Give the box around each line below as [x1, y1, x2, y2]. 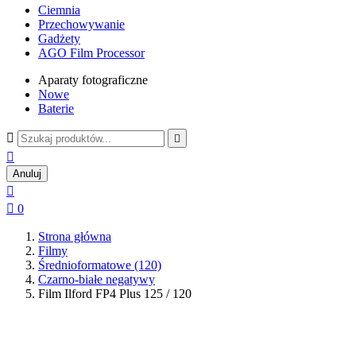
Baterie [38, 102, 74, 115]
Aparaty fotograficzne [38, 73, 148, 87]
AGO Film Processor [38, 46, 145, 60]
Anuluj [13, 168, 41, 180]
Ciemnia [38, 3, 80, 17]
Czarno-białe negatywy [38, 273, 155, 286]
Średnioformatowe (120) [38, 258, 161, 272]
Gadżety [38, 32, 80, 45]
